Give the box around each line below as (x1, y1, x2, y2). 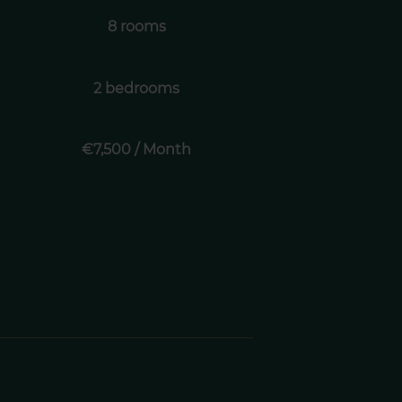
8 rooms (107, 17, 166, 35)
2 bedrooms (93, 79, 180, 97)
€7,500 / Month (82, 141, 192, 159)
